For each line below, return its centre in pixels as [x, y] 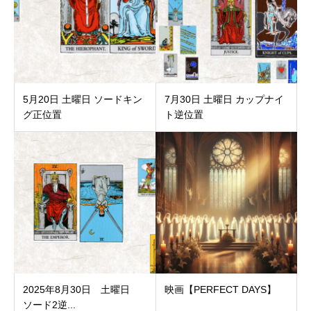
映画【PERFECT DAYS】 [220, 290]
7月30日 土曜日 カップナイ [224, 99]
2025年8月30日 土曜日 [81, 290]
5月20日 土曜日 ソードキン [83, 99]
